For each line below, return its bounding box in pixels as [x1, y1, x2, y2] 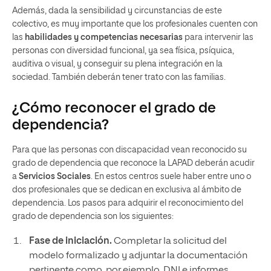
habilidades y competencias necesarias [25, 33, 183, 42]
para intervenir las [183, 33, 253, 42]
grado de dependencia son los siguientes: [12, 212, 174, 221]
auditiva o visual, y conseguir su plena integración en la [12, 60, 223, 68]
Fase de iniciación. [28, 237, 112, 246]
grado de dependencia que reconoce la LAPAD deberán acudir [12, 159, 255, 168]
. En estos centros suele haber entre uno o [91, 172, 251, 181]
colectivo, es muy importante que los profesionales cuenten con [12, 20, 258, 28]
